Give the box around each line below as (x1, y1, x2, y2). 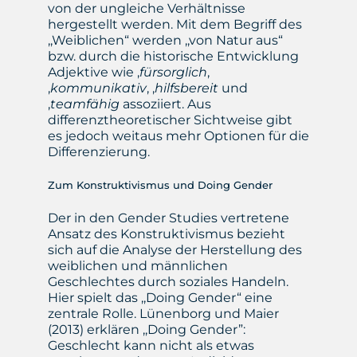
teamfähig (49, 96, 120, 112)
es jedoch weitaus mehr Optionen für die (47, 128, 309, 144)
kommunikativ (49, 80, 147, 96)
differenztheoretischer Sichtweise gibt (47, 112, 292, 128)
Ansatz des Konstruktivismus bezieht (47, 226, 285, 242)
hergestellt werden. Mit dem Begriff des (47, 17, 302, 33)
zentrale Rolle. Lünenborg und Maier (47, 306, 279, 322)
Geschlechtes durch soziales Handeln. (47, 274, 288, 290)
